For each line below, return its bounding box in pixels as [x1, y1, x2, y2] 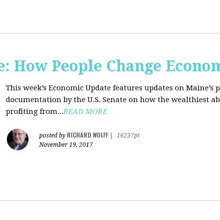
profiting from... [6, 107, 63, 116]
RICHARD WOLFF [67, 131, 108, 139]
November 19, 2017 [39, 141, 93, 148]
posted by [39, 132, 67, 139]
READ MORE [63, 107, 107, 116]
